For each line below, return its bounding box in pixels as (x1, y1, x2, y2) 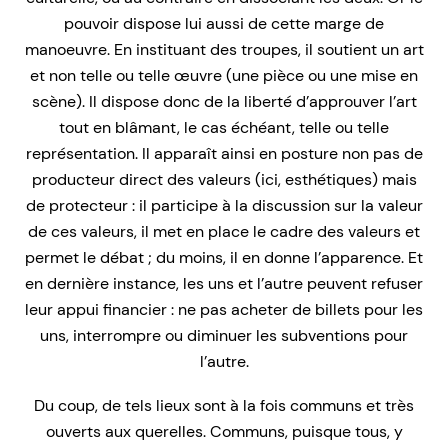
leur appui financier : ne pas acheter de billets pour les (25, 299, 423, 321)
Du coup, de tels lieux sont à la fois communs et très (34, 395, 414, 417)
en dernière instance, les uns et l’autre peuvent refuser (25, 273, 423, 295)
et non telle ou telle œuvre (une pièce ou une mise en (30, 65, 418, 87)
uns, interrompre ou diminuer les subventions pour (40, 325, 408, 347)
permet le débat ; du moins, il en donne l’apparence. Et (25, 247, 423, 269)
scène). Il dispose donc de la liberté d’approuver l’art (31, 91, 417, 113)
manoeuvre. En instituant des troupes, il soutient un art (24, 39, 424, 61)
